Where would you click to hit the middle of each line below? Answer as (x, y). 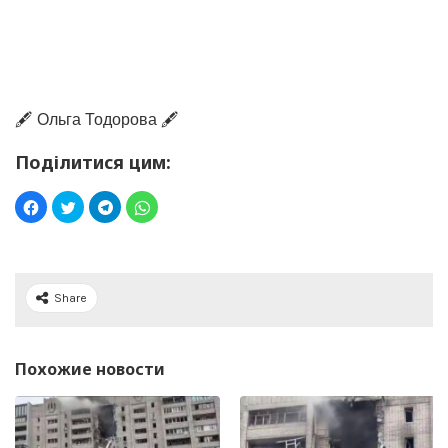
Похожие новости (90, 368)
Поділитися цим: (93, 161)
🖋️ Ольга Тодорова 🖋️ (97, 119)
